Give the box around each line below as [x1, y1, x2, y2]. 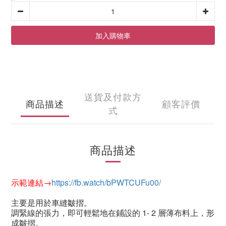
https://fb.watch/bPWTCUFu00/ [51, 177, 161, 188]
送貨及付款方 [84, 90, 142, 103]
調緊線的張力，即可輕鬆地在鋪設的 [11, 207, 140, 218]
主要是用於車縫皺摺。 [11, 197, 92, 208]
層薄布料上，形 [158, 207, 214, 218]
